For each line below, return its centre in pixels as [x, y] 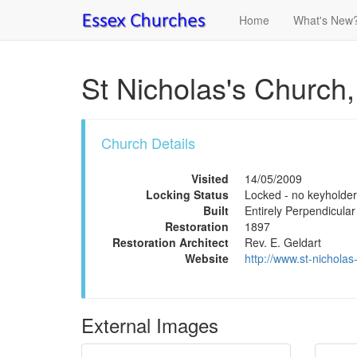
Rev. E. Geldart [283, 242]
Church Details [148, 143]
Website [207, 258]
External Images [150, 325]
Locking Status [187, 194]
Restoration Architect [171, 242]
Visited [210, 178]
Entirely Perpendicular [300, 210]
